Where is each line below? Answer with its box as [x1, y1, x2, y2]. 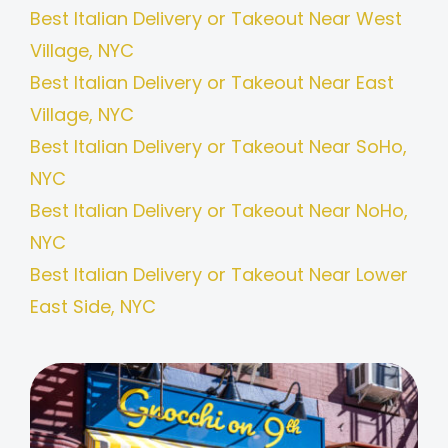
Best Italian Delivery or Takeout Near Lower [29, 262, 408, 288]
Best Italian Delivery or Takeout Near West [29, 6, 402, 32]
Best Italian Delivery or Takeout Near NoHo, [29, 198, 408, 224]
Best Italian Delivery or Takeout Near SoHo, [29, 134, 407, 160]
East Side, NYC [29, 294, 156, 320]
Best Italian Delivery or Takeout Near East [29, 70, 394, 96]
